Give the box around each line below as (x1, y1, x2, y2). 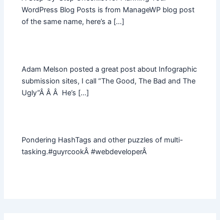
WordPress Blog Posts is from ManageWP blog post (22, 5, 195, 15)
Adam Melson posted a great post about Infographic (22, 64, 197, 74)
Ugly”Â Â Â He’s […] (22, 88, 89, 97)
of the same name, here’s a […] (22, 17, 125, 27)
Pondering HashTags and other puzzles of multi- (22, 135, 184, 144)
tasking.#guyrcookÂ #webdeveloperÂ (22, 147, 149, 156)
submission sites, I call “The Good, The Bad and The (22, 76, 196, 85)
